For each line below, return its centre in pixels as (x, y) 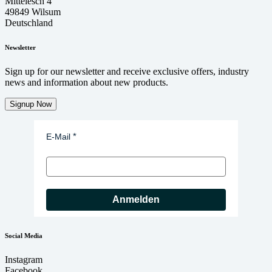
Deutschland (29, 23)
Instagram (24, 260)
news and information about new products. (87, 83)
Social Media (24, 236)
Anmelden (136, 200)
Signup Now (31, 104)
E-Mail (58, 137)
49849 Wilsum (33, 12)
